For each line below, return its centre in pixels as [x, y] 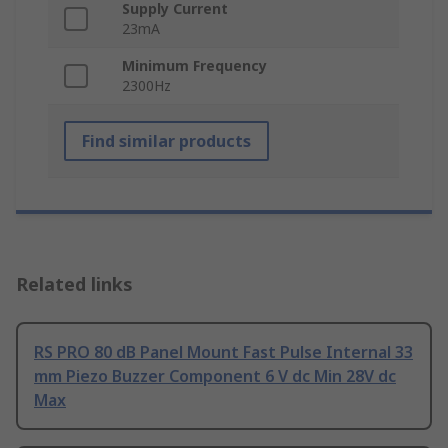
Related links [74, 283]
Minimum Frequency [194, 65]
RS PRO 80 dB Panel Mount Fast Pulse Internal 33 [223, 351]
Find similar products [166, 140]
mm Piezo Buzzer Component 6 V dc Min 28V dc [215, 375]
